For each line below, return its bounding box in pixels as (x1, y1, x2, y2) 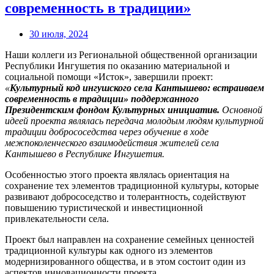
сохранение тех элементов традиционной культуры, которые (5, 180, 259, 191)
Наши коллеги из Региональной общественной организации (5, 49, 257, 60)
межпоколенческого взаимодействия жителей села (5, 137, 219, 148)
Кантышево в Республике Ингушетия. (5, 148, 165, 159)
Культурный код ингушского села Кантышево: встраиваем (10, 82, 264, 93)
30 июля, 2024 (29, 28, 88, 39)
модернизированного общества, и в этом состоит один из (5, 256, 245, 267)
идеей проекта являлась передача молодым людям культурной (5, 115, 264, 126)
